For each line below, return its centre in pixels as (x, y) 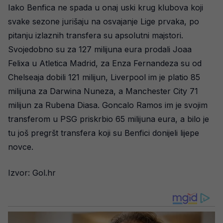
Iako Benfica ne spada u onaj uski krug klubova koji (106, 7)
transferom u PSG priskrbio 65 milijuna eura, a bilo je (109, 119)
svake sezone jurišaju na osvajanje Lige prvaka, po (104, 21)
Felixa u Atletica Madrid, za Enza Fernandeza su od (105, 63)
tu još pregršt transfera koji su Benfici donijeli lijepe (104, 133)
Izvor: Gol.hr (32, 173)
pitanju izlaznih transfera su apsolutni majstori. (96, 35)
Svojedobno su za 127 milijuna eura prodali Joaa (100, 49)
